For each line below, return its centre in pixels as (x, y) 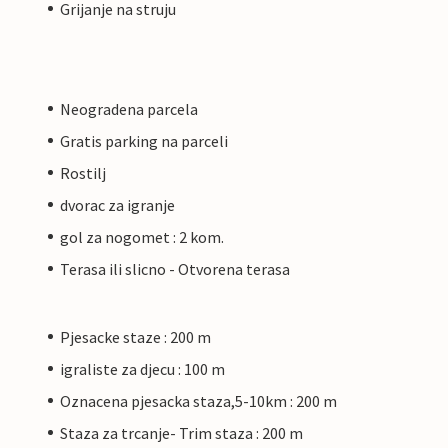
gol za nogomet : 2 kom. (142, 236)
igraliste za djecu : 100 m (142, 368)
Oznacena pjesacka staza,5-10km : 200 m (198, 400)
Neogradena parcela (129, 108)
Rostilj (83, 172)
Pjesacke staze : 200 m (135, 336)
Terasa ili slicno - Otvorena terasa (175, 268)
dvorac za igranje (117, 204)
